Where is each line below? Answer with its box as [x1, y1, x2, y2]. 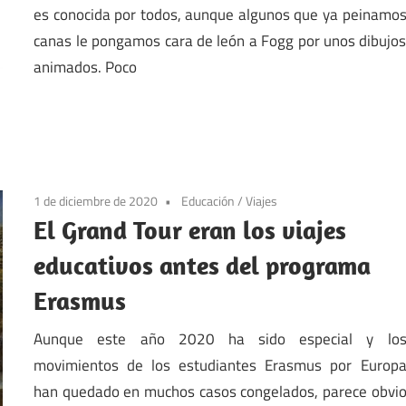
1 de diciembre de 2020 [34, 191, 159, 211]
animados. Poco [34, 54, 138, 79]
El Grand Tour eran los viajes [34, 214, 347, 246]
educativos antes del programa [34, 249, 372, 282]
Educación [181, 191, 236, 211]
